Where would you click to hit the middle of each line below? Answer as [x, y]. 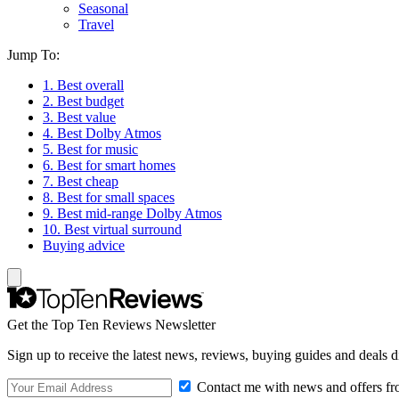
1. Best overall [83, 85]
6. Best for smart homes [109, 165]
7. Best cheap [81, 181]
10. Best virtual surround [112, 229]
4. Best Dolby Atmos [102, 133]
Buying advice [84, 245]
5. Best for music [90, 149]
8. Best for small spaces [109, 197]
